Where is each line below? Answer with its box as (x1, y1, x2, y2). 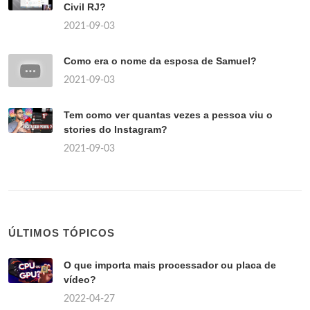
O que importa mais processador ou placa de (64, 259, 276, 271)
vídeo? (64, 273, 96, 285)
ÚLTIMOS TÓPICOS (8, 226, 115, 239)
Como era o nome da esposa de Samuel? (64, 55, 257, 66)
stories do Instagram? (64, 123, 167, 135)
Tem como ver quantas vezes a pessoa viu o (64, 109, 273, 120)
